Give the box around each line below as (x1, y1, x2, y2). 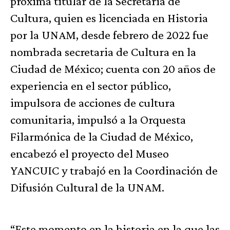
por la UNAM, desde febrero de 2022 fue (10, 28, 208, 42)
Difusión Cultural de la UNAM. (10, 180, 164, 195)
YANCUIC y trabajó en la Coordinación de (10, 163, 218, 178)
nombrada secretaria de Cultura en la (10, 45, 196, 59)
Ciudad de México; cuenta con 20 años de (10, 62, 216, 76)
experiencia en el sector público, (10, 79, 171, 93)
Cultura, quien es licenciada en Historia (10, 11, 208, 25)
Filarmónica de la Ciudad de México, (10, 129, 193, 144)
